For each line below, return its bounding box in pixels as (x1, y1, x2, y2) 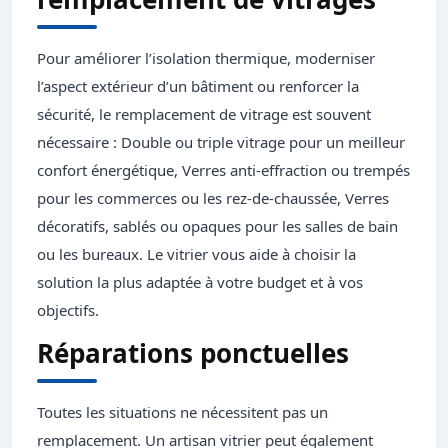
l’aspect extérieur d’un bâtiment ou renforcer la (37, 76, 359, 97)
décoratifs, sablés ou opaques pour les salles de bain (37, 216, 398, 237)
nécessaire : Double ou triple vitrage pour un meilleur (37, 132, 405, 153)
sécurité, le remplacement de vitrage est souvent (37, 104, 371, 125)
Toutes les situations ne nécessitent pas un (37, 402, 328, 423)
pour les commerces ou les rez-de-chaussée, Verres (37, 188, 389, 209)
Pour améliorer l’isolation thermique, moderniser (37, 48, 375, 69)
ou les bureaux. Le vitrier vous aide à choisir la (37, 244, 356, 265)
